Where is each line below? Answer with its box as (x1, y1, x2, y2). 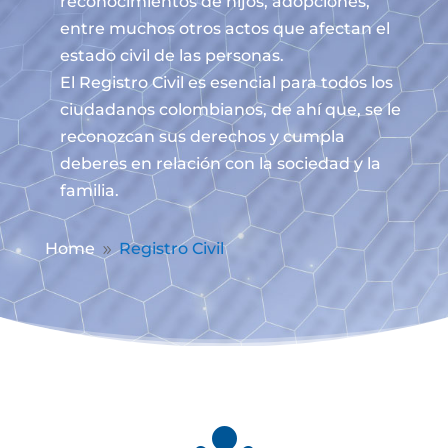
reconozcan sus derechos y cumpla (59, 127, 345, 146)
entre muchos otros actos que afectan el (59, 19, 390, 38)
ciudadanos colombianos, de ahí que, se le (59, 100, 401, 119)
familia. (59, 181, 119, 200)
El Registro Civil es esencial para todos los (59, 73, 393, 92)
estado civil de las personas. (59, 46, 284, 65)
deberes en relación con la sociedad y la (59, 154, 381, 173)
